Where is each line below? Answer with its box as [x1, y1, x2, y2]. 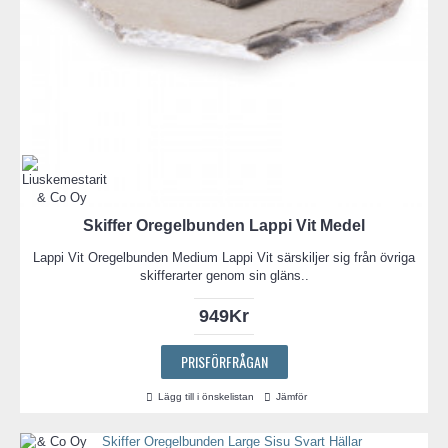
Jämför [276, 391, 307, 403]
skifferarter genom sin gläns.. [139, 268, 309, 284]
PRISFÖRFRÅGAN [180, 351, 268, 373]
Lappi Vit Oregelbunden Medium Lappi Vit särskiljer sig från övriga [33, 250, 415, 266]
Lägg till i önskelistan [158, 391, 254, 403]
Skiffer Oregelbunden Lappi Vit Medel [83, 217, 365, 235]
